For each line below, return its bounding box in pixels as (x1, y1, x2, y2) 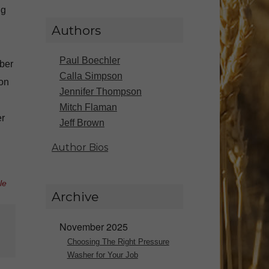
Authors (52, 22, 101, 38)
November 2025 (59, 219, 128, 234)
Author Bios (52, 142, 109, 154)
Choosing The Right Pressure (67, 237, 169, 246)
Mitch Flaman (59, 102, 117, 113)
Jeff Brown (59, 118, 104, 128)
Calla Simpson (59, 71, 122, 82)
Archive (52, 189, 99, 204)
